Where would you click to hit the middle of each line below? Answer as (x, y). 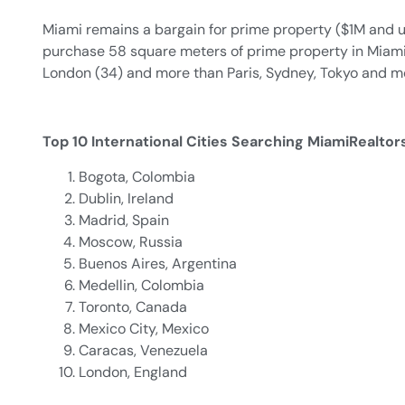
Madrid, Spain (124, 220)
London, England (133, 372)
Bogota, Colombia (137, 176)
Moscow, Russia (131, 241)
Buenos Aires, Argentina (158, 263)
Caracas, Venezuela (143, 350)
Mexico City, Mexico (144, 328)
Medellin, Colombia (141, 285)
